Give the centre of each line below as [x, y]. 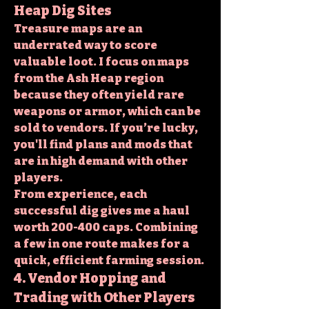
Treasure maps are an [78, 28]
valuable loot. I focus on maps [101, 61]
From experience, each [80, 194]
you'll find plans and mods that [103, 144]
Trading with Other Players [104, 298]
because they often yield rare [99, 94]
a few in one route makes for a [102, 243]
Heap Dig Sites [63, 11]
